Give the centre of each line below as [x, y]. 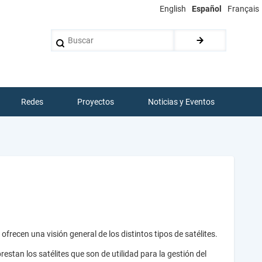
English [173, 9]
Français [243, 9]
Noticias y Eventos [181, 102]
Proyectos [96, 102]
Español [207, 9]
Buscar [64, 35]
